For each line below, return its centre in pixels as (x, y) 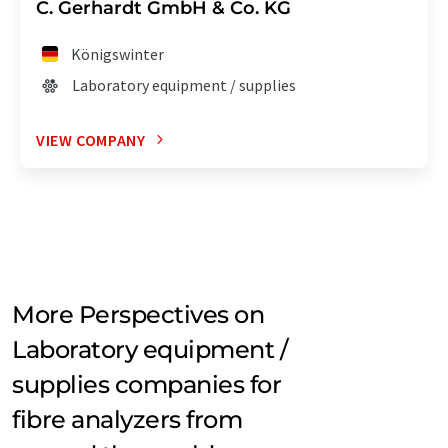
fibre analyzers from (127, 419)
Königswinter (118, 53)
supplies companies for (147, 384)
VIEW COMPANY (91, 139)
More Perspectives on (138, 314)
